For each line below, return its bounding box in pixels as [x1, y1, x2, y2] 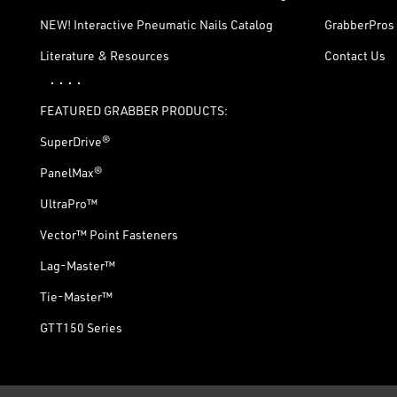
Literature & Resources [40, 48, 169, 63]
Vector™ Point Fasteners [40, 227, 178, 242]
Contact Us [323, 48, 385, 63]
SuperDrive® [40, 134, 110, 149]
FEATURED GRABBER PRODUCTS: [40, 103, 228, 118]
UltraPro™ [40, 196, 97, 211]
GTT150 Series [40, 320, 122, 335]
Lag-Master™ [40, 258, 115, 273]
